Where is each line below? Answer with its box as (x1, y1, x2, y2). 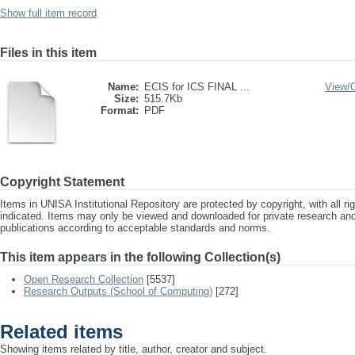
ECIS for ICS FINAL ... (144, 81, 250, 93)
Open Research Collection (24, 273, 143, 285)
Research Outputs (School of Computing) (24, 285, 212, 297)
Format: (101, 105, 139, 116)
